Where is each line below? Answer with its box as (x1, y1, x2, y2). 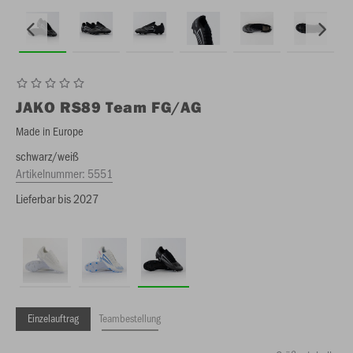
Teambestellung (99, 310, 161, 325)
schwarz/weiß (16, 147, 79, 164)
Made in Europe (16, 123, 84, 139)
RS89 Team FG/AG (60, 97, 203, 117)
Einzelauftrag (28, 310, 79, 325)
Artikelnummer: (16, 165, 87, 181)
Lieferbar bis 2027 (16, 190, 98, 206)
